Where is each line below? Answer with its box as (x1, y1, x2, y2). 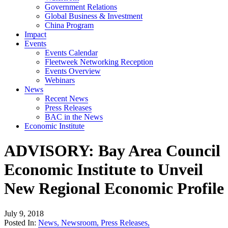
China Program (45, 21, 94, 30)
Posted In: (4, 218, 38, 227)
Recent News (45, 94, 88, 103)
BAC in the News (45, 112, 103, 121)
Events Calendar (45, 48, 98, 57)
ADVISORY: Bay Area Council (4, 141, 220, 160)
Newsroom (61, 218, 97, 227)
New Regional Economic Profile (4, 179, 224, 198)
